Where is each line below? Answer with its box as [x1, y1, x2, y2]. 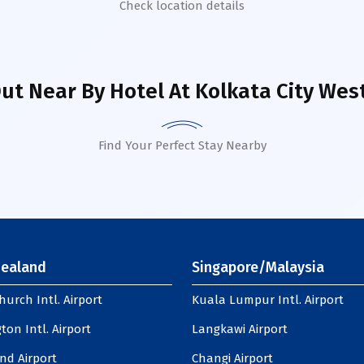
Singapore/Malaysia [192, 258, 324, 276]
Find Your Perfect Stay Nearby [97, 138, 266, 153]
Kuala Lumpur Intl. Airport [192, 292, 344, 307]
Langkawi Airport [192, 322, 288, 336]
